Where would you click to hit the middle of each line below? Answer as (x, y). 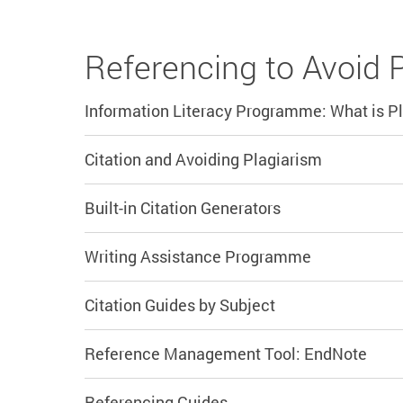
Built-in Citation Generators (183, 208)
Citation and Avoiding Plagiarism (203, 160)
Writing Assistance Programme (198, 257)
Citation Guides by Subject (180, 305)
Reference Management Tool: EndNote (226, 354)
